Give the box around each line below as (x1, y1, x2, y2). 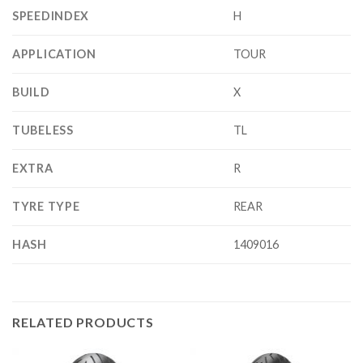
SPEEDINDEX (12, 9, 90, 23)
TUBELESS (12, 123, 74, 138)
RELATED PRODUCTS (12, 314, 154, 331)
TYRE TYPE (12, 199, 80, 214)
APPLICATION (12, 47, 96, 62)
